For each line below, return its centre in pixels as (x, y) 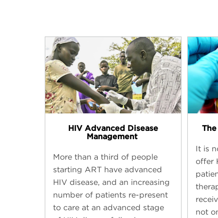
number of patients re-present (110, 195)
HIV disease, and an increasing (111, 182)
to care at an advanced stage (109, 207)
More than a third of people (105, 157)
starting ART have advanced (108, 169)
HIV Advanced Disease (113, 128)
